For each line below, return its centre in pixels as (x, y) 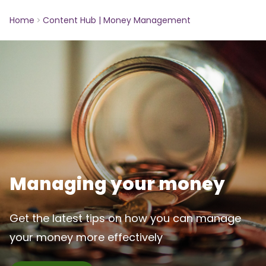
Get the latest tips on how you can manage (125, 218)
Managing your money (117, 184)
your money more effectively (86, 237)
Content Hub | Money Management (117, 20)
